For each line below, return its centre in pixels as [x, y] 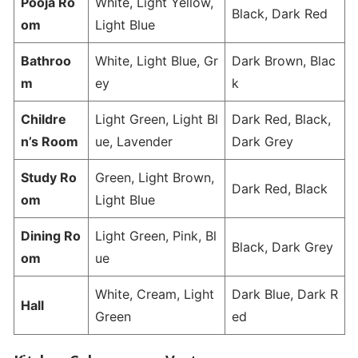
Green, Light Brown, [154, 178]
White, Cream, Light [154, 294]
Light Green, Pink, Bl [155, 236]
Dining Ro [50, 236]
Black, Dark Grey [282, 247]
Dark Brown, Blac [283, 61]
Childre [43, 119]
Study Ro [48, 178]
